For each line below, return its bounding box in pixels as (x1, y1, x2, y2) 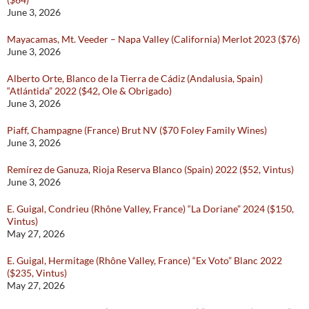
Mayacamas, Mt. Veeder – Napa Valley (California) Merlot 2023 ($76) (7, 33, 300, 46)
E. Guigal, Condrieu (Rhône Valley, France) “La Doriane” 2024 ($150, (7, 203, 294, 215)
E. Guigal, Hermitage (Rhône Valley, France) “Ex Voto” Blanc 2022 (7, 255, 282, 267)
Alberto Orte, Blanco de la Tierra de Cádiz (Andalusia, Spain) (7, 72, 263, 85)
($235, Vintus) (7, 267, 67, 279)
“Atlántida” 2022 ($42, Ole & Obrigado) (7, 85, 172, 97)
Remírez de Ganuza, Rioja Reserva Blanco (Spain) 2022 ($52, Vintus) (7, 163, 294, 176)
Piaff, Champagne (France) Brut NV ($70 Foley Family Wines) (7, 124, 267, 137)
